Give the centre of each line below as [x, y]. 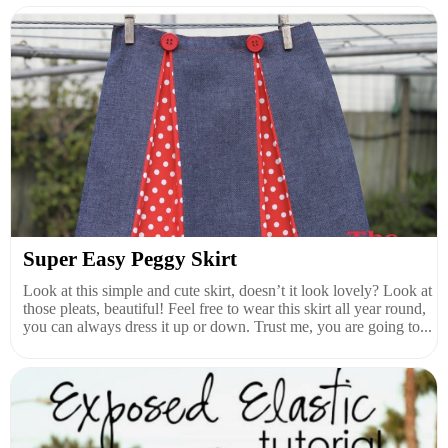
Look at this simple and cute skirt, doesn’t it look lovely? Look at [227, 290]
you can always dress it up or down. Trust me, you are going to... [227, 326]
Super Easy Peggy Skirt [130, 258]
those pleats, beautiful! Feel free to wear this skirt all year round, [224, 308]
